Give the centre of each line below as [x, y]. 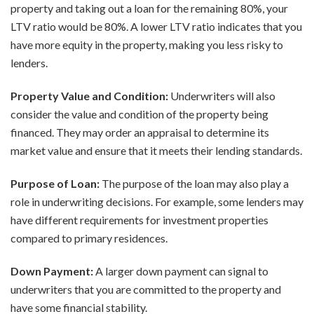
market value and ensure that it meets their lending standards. [156, 151]
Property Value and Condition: [89, 96]
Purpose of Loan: [55, 184]
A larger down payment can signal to [181, 271]
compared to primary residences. [89, 238]
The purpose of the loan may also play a [194, 184]
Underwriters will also [222, 96]
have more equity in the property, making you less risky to [147, 45]
